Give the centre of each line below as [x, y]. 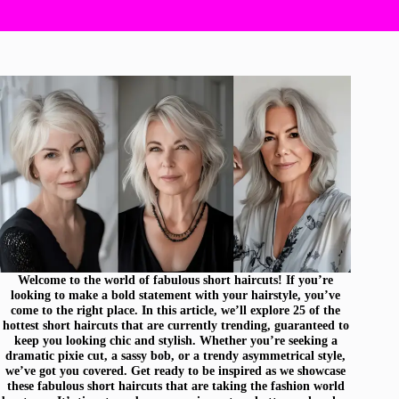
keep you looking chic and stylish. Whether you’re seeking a [175, 340]
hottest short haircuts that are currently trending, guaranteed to [175, 325]
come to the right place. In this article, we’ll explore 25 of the [176, 309]
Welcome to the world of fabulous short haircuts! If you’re [176, 279]
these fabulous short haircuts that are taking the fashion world [175, 385]
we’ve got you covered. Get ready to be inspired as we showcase [176, 370]
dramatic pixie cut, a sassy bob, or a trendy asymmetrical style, [176, 355]
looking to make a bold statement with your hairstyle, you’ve [176, 294]
